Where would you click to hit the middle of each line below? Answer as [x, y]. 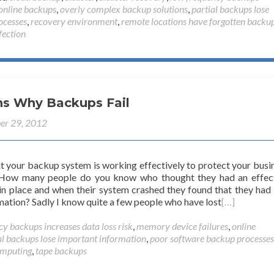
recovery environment [74, 21]
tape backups [61, 250]
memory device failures [182, 226]
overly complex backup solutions [124, 9]
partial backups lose [230, 9]
